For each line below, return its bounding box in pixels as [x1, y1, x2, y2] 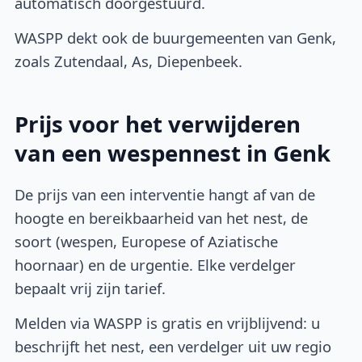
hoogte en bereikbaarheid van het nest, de [15, 208, 309, 229]
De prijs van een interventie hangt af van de [15, 184, 316, 205]
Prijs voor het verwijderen [15, 108, 301, 139]
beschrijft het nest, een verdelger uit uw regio [15, 335, 332, 356]
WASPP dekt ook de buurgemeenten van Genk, [15, 27, 337, 48]
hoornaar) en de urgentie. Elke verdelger [15, 255, 297, 276]
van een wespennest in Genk [15, 137, 331, 168]
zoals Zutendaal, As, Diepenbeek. [15, 50, 243, 71]
